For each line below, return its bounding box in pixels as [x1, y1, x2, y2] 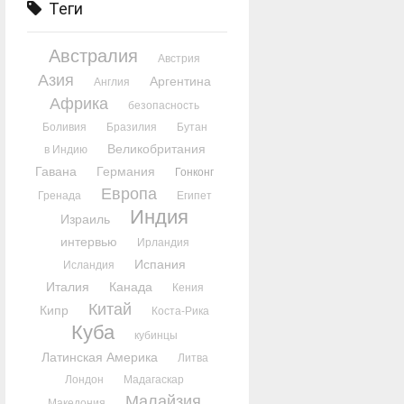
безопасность [128, 99, 200, 112]
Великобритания [106, 142, 206, 156]
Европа [100, 185, 157, 203]
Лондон [65, 373, 105, 386]
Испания [134, 257, 187, 271]
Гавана [35, 164, 78, 179]
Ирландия [136, 236, 189, 249]
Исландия [63, 259, 115, 271]
